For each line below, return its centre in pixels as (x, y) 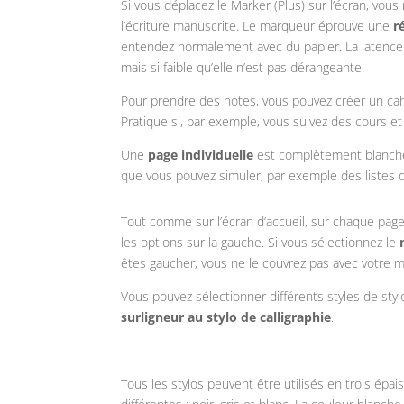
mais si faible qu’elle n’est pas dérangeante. (243, 68)
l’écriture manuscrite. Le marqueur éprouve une (257, 26)
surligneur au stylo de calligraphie (226, 317)
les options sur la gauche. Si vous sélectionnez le (261, 243)
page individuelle (201, 155)
